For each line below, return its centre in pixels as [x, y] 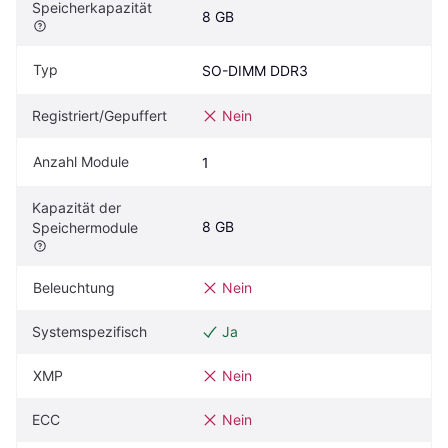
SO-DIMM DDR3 [255, 71]
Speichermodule [85, 228]
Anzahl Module [81, 162]
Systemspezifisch [89, 332]
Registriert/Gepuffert [99, 116]
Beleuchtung [74, 288]
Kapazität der [76, 208]
